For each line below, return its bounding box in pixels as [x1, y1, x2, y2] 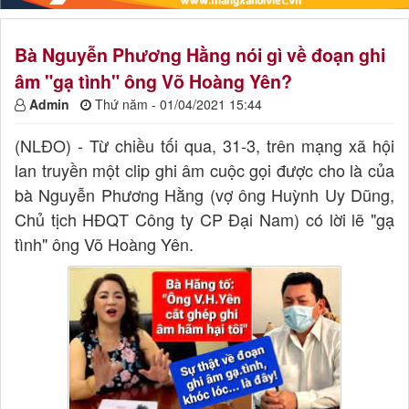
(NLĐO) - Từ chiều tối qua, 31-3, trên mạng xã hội [15, 132, 394, 157]
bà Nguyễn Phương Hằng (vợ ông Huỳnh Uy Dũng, [15, 182, 394, 206]
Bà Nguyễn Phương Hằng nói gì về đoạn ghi [15, 41, 385, 68]
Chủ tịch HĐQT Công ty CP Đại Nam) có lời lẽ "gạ [15, 206, 394, 231]
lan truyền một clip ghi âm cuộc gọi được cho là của [15, 157, 394, 182]
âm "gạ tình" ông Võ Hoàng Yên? [15, 68, 292, 94]
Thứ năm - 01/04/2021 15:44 [95, 94, 262, 113]
